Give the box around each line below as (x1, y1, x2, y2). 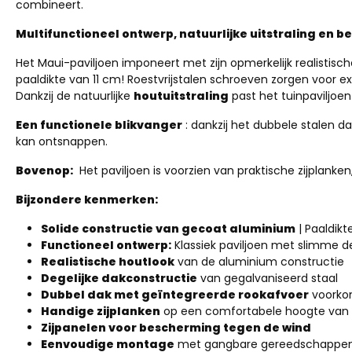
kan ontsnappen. (16, 134, 108, 149)
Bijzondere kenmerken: (16, 192, 158, 207)
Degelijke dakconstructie (41, 270, 197, 286)
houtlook (119, 254, 174, 269)
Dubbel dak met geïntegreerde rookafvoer (41, 287, 309, 302)
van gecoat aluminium (156, 221, 295, 236)
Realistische (41, 254, 116, 269)
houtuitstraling (134, 88, 229, 104)
